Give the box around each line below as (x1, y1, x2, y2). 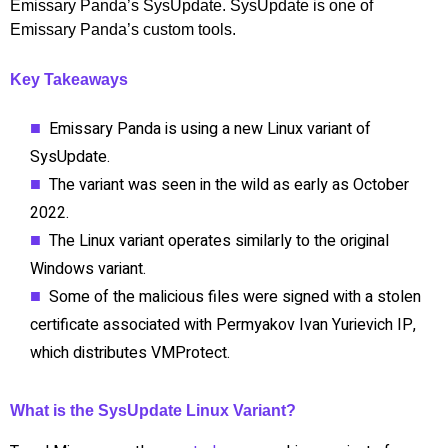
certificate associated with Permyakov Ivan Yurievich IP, (30, 312, 416, 337)
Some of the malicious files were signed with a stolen (49, 284, 421, 309)
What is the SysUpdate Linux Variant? (10, 401, 296, 419)
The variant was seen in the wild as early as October (49, 172, 409, 197)
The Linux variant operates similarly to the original (49, 228, 389, 253)
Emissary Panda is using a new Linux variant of (49, 116, 371, 141)
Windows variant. (30, 256, 150, 281)
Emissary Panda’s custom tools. (10, 20, 240, 38)
